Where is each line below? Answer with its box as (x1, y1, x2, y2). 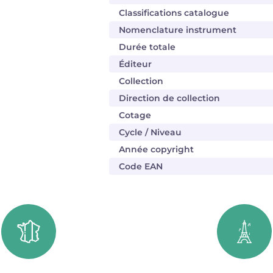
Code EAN (119, 161, 163, 172)
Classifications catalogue (119, 7, 229, 18)
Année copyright (119, 144, 194, 155)
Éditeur (119, 58, 152, 69)
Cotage (119, 110, 151, 121)
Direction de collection (119, 93, 220, 104)
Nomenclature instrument (119, 24, 236, 35)
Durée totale (119, 41, 175, 52)
